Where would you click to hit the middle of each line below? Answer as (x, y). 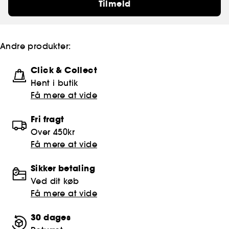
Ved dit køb (55, 181)
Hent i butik (54, 83)
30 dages (51, 217)
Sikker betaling (63, 168)
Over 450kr (53, 132)
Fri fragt (48, 119)
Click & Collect (64, 70)
